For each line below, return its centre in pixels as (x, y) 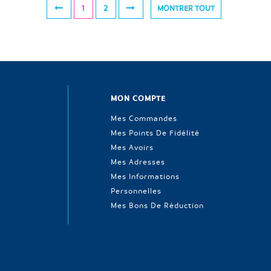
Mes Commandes (144, 118)
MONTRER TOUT (186, 8)
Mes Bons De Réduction (157, 205)
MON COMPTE (138, 98)
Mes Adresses (138, 161)
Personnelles (136, 190)
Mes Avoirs (132, 147)
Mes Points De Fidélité (155, 132)
